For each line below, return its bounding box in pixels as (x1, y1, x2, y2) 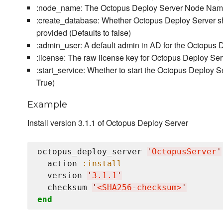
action (37, 159, 82, 169)
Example (27, 99, 67, 111)
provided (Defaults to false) (36, 27, 131, 39)
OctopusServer (152, 147, 217, 157)
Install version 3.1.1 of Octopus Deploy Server (27, 117, 188, 129)
